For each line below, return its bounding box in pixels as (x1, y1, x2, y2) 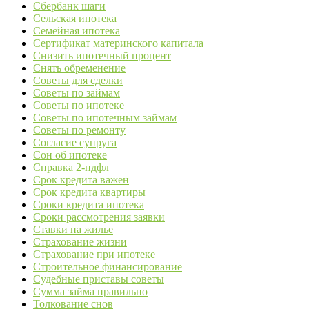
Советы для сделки (33, 74, 123, 87)
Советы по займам (33, 87, 120, 99)
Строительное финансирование (33, 261, 182, 273)
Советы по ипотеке (33, 99, 124, 112)
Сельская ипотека (33, 12, 117, 25)
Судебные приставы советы (33, 273, 164, 286)
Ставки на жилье (33, 223, 113, 236)
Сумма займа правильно (33, 286, 148, 298)
